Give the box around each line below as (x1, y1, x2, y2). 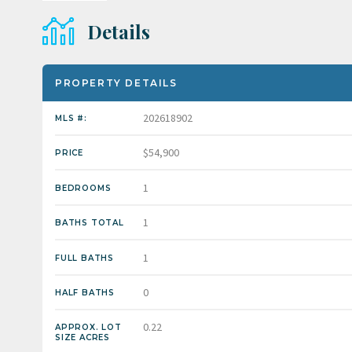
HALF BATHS (55, 287, 115, 298)
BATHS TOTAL (55, 218, 124, 229)
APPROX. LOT (55, 322, 122, 333)
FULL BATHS (55, 252, 114, 263)
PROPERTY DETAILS (55, 77, 178, 89)
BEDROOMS (55, 182, 112, 193)
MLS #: (55, 113, 87, 123)
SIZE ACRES (55, 332, 110, 343)
